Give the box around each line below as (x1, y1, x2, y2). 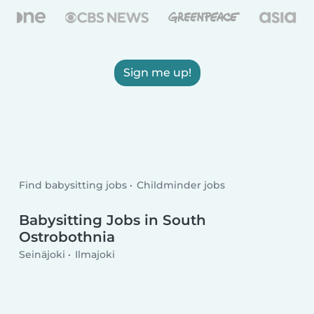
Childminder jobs (136, 179, 225, 192)
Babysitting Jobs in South (19, 211, 207, 228)
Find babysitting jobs (19, 179, 128, 192)
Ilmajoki (74, 248, 115, 261)
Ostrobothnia (19, 228, 116, 245)
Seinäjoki (19, 248, 66, 261)
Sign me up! (123, 65, 191, 79)
